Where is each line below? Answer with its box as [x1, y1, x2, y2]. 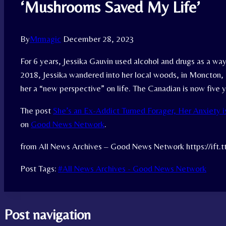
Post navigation [4, 206, 91, 222]
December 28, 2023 [63, 34, 134, 44]
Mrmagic [30, 34, 61, 44]
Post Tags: [20, 163, 56, 174]
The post [20, 105, 53, 116]
